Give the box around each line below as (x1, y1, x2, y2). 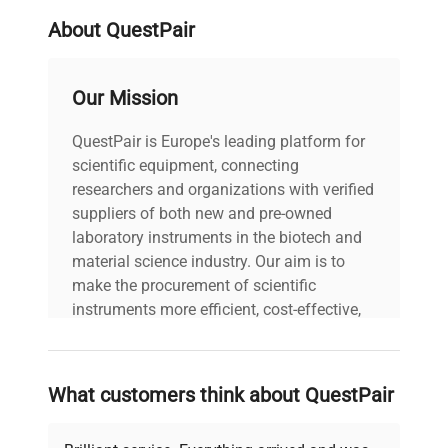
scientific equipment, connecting (72, 156, 299, 176)
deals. (72, 396, 114, 416)
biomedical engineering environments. (48, 5, 316, 25)
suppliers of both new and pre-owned (72, 204, 332, 224)
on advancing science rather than (72, 348, 306, 368)
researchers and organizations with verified (72, 180, 374, 200)
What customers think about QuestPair (48, 383, 394, 408)
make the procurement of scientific (72, 276, 316, 296)
